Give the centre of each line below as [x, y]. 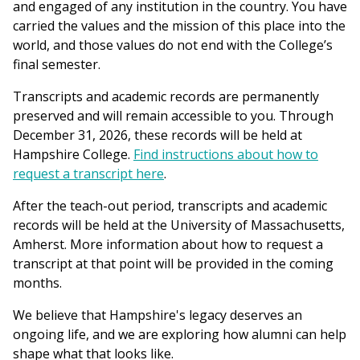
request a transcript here [88, 174]
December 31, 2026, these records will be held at [157, 135]
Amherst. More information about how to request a [168, 244]
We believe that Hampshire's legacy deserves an [157, 315]
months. [39, 283]
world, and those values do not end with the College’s [173, 45]
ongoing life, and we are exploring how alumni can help [180, 334]
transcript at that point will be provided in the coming [173, 264]
